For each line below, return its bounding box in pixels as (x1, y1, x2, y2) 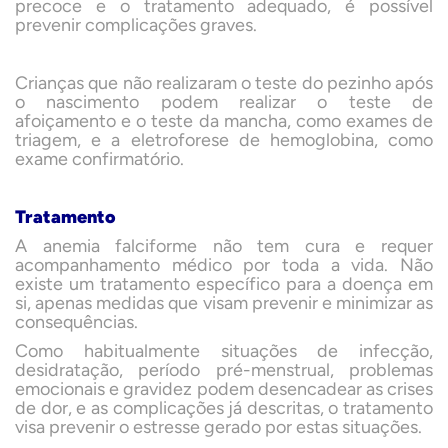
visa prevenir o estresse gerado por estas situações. (15, 416, 422, 438)
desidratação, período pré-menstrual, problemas (15, 359, 433, 381)
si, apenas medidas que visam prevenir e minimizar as (15, 292, 433, 314)
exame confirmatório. (15, 148, 184, 170)
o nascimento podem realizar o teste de (15, 91, 433, 113)
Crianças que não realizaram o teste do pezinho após (15, 72, 433, 94)
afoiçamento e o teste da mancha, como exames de (15, 110, 433, 132)
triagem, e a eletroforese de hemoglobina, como (15, 129, 433, 151)
